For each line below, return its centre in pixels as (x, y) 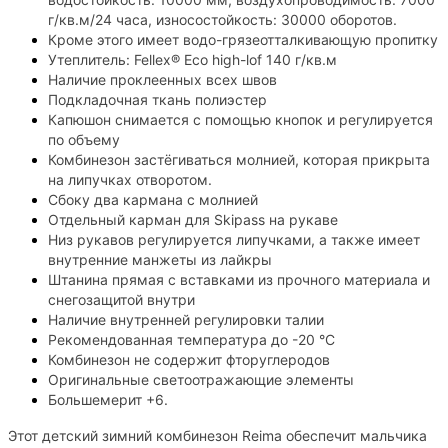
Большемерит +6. (108, 399)
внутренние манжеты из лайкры (160, 259)
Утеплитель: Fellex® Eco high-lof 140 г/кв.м (192, 59)
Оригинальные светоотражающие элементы (201, 379)
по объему (84, 139)
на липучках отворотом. (130, 179)
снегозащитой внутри (121, 299)
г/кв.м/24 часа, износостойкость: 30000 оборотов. (222, 19)
